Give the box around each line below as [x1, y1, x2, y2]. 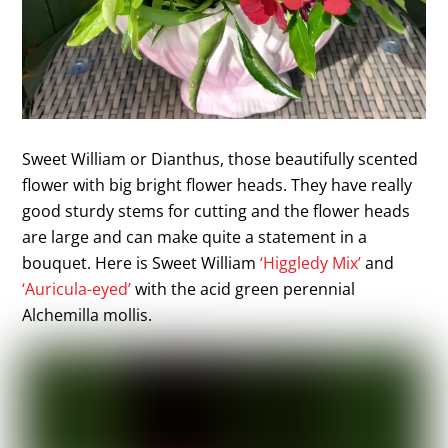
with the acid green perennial [131, 278, 356, 301]
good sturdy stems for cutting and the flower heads [22, 200, 411, 223]
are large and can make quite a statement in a [22, 226, 368, 249]
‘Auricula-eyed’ [22, 278, 132, 301]
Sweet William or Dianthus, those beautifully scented [22, 148, 419, 171]
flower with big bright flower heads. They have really [22, 174, 413, 197]
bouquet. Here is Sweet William [22, 252, 261, 275]
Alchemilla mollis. [22, 304, 153, 327]
